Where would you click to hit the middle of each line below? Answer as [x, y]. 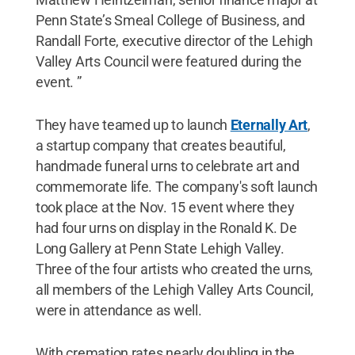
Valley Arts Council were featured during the [168, 61]
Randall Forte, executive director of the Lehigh [174, 41]
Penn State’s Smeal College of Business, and [170, 20]
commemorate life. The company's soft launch [177, 187]
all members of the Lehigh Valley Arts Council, [174, 290]
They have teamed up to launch [133, 125]
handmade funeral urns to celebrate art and [167, 166]
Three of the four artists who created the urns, [174, 269]
